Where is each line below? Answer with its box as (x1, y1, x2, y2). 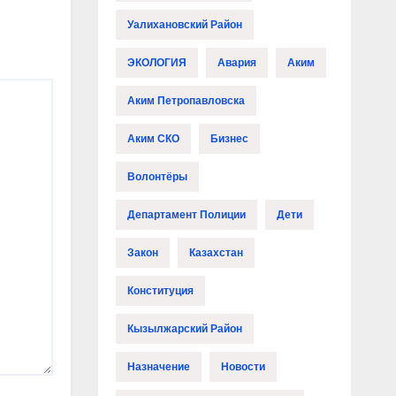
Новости (220, 361, 265, 374)
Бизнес (209, 133, 248, 146)
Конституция (126, 285, 194, 298)
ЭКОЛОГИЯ (126, 57, 187, 70)
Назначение (126, 361, 190, 374)
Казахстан (188, 247, 243, 260)
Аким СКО (126, 133, 179, 146)
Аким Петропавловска (126, 95, 245, 108)
